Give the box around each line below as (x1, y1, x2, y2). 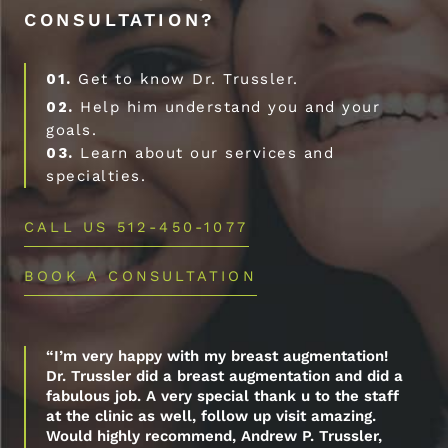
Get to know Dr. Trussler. (71, 69, 299, 88)
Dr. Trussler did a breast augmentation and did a (46, 366, 403, 385)
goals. (46, 120, 97, 139)
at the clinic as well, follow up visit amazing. (46, 406, 376, 425)
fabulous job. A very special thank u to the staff (46, 386, 399, 405)
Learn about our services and (73, 143, 334, 162)
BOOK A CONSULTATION (24, 266, 257, 285)
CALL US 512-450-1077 (24, 217, 249, 236)
